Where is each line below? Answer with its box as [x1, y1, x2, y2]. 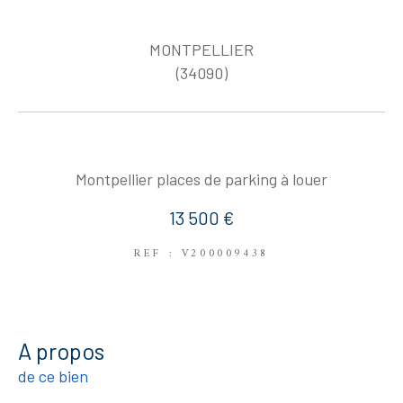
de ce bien [18, 365, 88, 386]
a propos [31, 336, 104, 364]
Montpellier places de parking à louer [76, 168, 327, 189]
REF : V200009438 [134, 244, 269, 264]
